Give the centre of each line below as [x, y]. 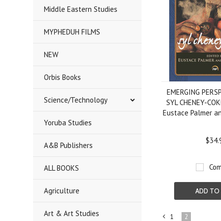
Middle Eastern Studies [81, 9]
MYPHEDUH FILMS [72, 32]
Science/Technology [76, 100]
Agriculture [62, 191]
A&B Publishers [69, 145]
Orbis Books [63, 77]
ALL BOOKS [62, 168]
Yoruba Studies [68, 123]
